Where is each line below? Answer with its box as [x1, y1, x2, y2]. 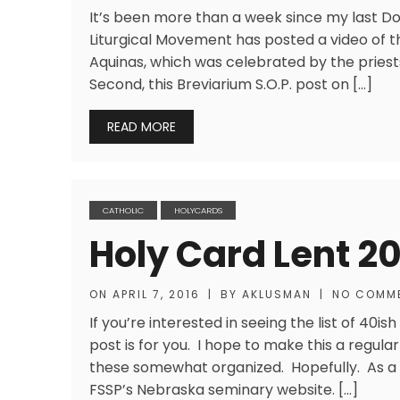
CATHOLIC [103, 204, 144, 216]
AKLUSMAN [242, 287, 312, 302]
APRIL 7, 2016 [112, 287, 200, 302]
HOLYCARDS [174, 204, 222, 216]
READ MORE [107, 118, 176, 136]
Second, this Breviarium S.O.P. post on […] [89, 74, 372, 95]
